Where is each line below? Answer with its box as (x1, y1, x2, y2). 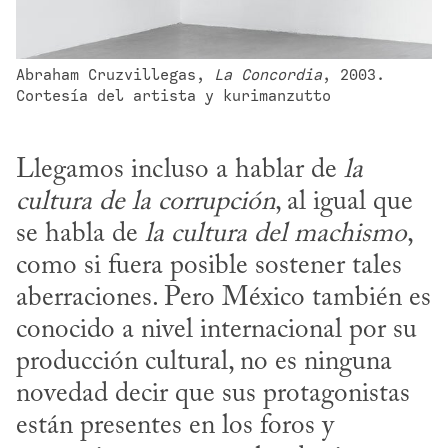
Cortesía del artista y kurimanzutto (16, 85, 331, 107)
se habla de (16, 221, 145, 249)
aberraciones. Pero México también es (16, 285, 431, 313)
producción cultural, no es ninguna (16, 349, 392, 377)
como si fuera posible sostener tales (16, 253, 402, 281)
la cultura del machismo (145, 221, 407, 249)
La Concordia (214, 64, 322, 86)
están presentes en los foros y (16, 413, 334, 441)
